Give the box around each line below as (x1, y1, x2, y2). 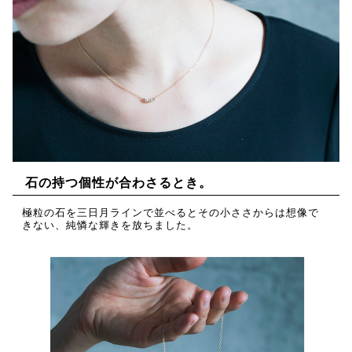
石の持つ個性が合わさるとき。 (25, 174, 212, 189)
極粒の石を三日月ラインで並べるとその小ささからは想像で (22, 206, 320, 218)
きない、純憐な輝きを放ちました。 (22, 218, 199, 231)
